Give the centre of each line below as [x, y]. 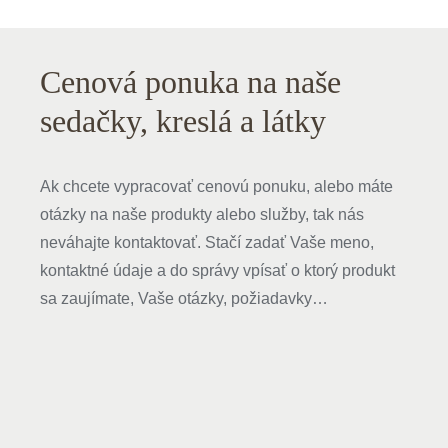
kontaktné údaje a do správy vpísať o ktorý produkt [217, 270]
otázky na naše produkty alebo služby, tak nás [201, 214]
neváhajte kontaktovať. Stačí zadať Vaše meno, [206, 242]
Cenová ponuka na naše [190, 82]
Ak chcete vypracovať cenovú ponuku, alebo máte [216, 186]
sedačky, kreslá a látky [182, 121]
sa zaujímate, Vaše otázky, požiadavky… [183, 298]
